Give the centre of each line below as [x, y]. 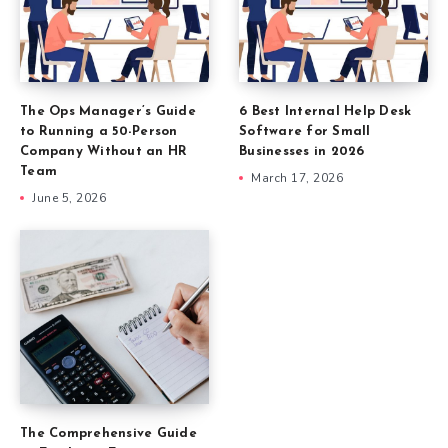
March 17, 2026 [297, 178]
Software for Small [305, 132]
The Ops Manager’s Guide [108, 112]
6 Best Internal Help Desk [325, 112]
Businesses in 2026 [302, 152]
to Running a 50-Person [99, 132]
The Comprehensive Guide [108, 433]
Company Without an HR [104, 152]
